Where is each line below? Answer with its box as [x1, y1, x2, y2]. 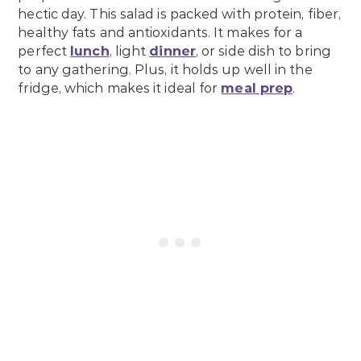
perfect [18, 44, 71, 60]
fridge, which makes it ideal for [18, 81, 222, 97]
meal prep [221, 81, 293, 97]
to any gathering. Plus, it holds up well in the [18, 62, 313, 78]
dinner [149, 44, 196, 60]
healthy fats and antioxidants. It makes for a [18, 25, 303, 41]
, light [109, 44, 150, 60]
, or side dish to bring [195, 44, 331, 60]
